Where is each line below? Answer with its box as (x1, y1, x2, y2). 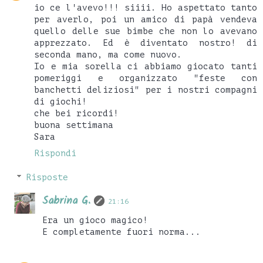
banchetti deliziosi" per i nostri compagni (34, 85, 257, 95)
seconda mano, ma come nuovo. (34, 49, 182, 59)
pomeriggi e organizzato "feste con (34, 73, 257, 83)
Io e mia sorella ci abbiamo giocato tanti (34, 61, 257, 71)
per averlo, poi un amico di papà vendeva (34, 14, 257, 24)
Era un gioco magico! (42, 215, 149, 225)
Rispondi (34, 148, 76, 158)
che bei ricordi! (34, 108, 119, 118)
